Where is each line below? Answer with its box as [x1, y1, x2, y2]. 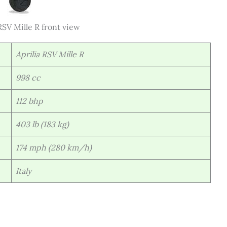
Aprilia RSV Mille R [16, 49, 84, 59]
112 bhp [16, 95, 43, 106]
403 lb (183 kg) [16, 119, 69, 129]
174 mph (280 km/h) [16, 142, 92, 153]
